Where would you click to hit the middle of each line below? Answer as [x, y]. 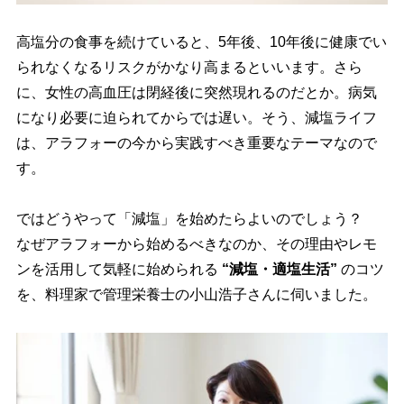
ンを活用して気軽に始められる [119, 270]
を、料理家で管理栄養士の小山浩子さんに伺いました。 [196, 295]
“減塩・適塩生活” [279, 270]
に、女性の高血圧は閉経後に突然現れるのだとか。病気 [196, 93]
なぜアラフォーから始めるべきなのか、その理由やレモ [196, 244]
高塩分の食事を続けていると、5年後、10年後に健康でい [201, 42]
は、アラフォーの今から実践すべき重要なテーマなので [196, 143]
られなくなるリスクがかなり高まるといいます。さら [189, 68]
